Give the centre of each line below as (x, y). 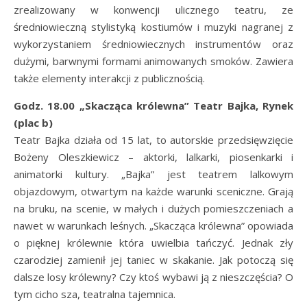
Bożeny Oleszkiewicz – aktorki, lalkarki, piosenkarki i (153, 157)
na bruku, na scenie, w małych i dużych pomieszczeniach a (153, 208)
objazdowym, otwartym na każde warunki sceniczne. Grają (153, 191)
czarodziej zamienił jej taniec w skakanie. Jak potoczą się (153, 260)
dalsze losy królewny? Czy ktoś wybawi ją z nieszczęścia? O (153, 277)
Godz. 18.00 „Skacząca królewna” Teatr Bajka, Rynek (153, 106)
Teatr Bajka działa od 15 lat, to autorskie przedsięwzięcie (153, 140)
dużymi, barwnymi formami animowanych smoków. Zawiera (153, 61)
